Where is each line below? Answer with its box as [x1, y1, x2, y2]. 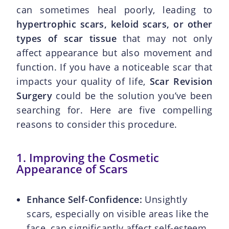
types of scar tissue [16, 32, 117, 44]
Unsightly [142, 193, 188, 205]
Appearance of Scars [16, 161, 128, 176]
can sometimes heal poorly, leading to [16, 3, 213, 16]
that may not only [116, 32, 213, 44]
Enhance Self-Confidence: [27, 193, 143, 205]
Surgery [16, 89, 53, 102]
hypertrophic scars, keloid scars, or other [16, 17, 213, 30]
